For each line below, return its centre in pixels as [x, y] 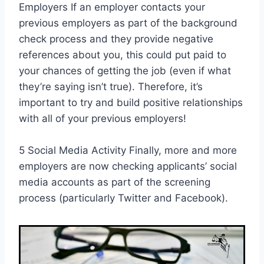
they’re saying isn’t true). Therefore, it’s [111, 87]
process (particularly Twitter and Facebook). [123, 198]
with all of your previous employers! [103, 119]
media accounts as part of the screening [115, 182]
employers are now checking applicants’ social [128, 166]
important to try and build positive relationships [131, 103]
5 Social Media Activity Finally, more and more [128, 151]
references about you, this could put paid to [123, 55]
